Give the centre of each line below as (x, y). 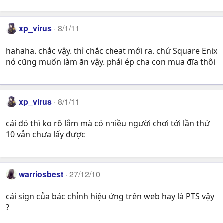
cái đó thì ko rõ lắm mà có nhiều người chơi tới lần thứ (108, 124)
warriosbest (41, 174)
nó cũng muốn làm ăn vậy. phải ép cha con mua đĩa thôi (111, 61)
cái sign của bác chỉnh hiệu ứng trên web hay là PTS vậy (110, 196)
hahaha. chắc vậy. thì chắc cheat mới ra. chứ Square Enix (111, 51)
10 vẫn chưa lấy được (46, 135)
